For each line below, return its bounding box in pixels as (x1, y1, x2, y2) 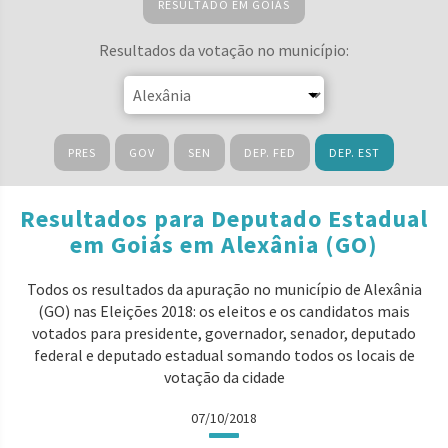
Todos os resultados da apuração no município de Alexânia (26, 279, 422, 299)
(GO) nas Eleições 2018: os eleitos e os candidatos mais (38, 301, 410, 321)
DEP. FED (244, 145, 296, 160)
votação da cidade (163, 367, 285, 387)
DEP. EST (329, 145, 380, 160)
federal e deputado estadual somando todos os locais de (33, 345, 415, 365)
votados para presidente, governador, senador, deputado (32, 323, 416, 343)
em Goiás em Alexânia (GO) (70, 229, 378, 260)
